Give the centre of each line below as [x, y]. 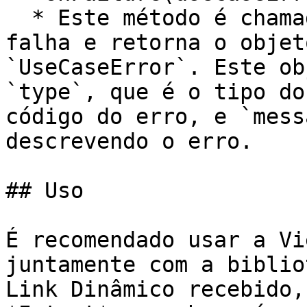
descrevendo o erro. [129, 141]
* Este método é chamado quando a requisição [19, 18]
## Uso [45, 191]
